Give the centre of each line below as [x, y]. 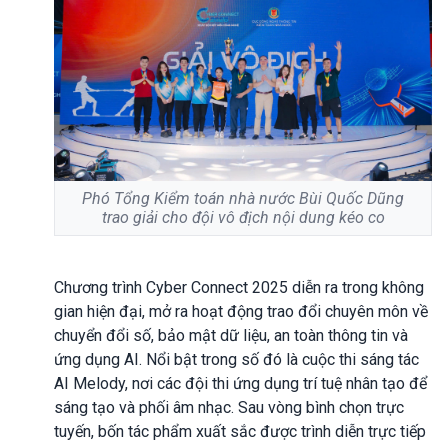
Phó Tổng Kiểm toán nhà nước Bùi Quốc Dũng [243, 198]
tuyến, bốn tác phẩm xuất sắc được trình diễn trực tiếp [240, 431]
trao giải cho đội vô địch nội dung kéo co [243, 217]
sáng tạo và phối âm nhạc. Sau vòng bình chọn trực [229, 407]
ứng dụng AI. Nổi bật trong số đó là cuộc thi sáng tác [236, 359]
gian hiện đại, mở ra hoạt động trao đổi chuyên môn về [241, 311]
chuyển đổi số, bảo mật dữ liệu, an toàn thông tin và [231, 335]
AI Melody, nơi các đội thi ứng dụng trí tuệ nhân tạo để [240, 383]
